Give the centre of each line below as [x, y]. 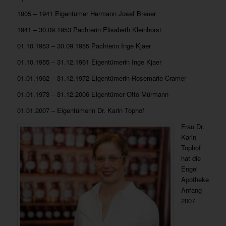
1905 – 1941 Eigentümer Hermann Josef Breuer [86, 13]
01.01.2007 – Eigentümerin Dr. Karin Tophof [80, 110]
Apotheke [195, 179]
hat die [191, 158]
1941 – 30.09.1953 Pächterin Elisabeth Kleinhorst [89, 29]
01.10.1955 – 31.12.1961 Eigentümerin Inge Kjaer [89, 62]
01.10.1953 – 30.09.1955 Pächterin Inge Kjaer [84, 45]
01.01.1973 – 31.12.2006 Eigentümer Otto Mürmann [93, 94]
